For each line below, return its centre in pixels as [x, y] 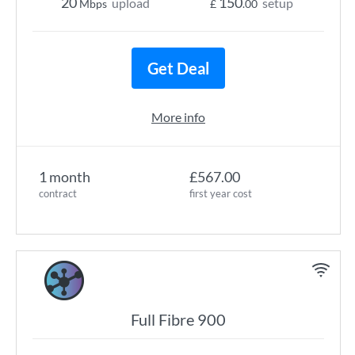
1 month [65, 177]
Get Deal [178, 68]
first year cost [221, 193]
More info [178, 117]
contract [58, 193]
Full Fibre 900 [178, 319]
